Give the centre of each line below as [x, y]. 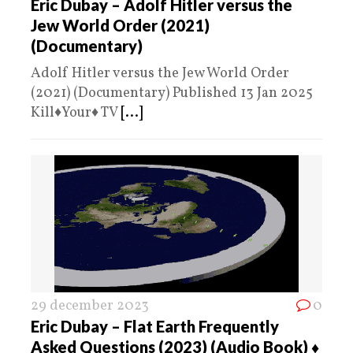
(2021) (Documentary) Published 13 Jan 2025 [172, 93]
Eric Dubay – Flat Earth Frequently [155, 326]
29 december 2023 [90, 306]
